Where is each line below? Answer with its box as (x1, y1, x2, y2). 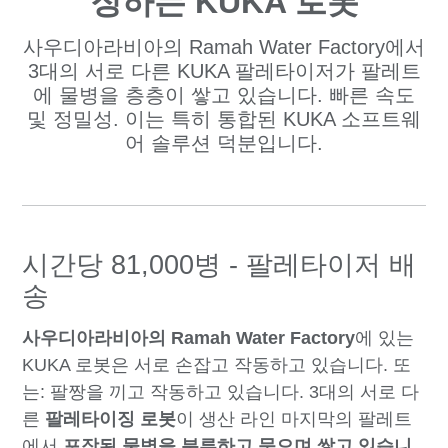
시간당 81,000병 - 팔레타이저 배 (22, 250, 417, 281)
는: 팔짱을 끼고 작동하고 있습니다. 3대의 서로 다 (22, 381, 420, 402)
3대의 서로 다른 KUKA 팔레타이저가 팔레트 (27, 60, 421, 83)
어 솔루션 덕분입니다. (125, 132, 323, 155)
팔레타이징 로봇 (40, 408, 177, 429)
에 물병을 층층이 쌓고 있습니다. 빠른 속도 (33, 84, 415, 107)
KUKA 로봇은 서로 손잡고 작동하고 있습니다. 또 (22, 354, 412, 375)
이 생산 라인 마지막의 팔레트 (176, 408, 413, 429)
